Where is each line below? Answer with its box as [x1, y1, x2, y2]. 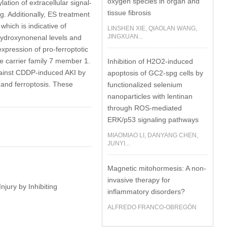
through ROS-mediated [107, 104, 182, 112]
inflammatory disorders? [107, 187, 185, 196]
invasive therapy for [107, 176, 171, 184]
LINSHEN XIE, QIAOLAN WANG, [107, 25, 198, 32]
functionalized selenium [107, 81, 183, 89]
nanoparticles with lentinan [107, 92, 193, 100]
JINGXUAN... [107, 33, 143, 40]
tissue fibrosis [107, 9, 152, 17]
